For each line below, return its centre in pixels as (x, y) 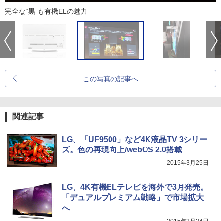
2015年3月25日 (188, 163)
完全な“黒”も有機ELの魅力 (46, 12)
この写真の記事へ (110, 79)
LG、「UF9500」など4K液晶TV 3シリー (134, 140)
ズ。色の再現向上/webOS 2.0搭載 (122, 150)
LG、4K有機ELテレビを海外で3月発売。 (135, 187)
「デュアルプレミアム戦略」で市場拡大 (133, 198)
